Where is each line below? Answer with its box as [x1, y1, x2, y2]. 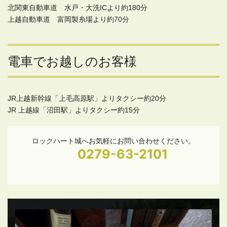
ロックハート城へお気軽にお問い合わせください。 [32, 136, 195, 145]
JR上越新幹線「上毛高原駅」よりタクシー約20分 [8, 94, 166, 102]
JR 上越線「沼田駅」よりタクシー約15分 [8, 105, 140, 114]
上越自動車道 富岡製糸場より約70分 [8, 15, 129, 24]
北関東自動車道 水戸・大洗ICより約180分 [8, 4, 147, 12]
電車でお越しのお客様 [8, 55, 137, 69]
